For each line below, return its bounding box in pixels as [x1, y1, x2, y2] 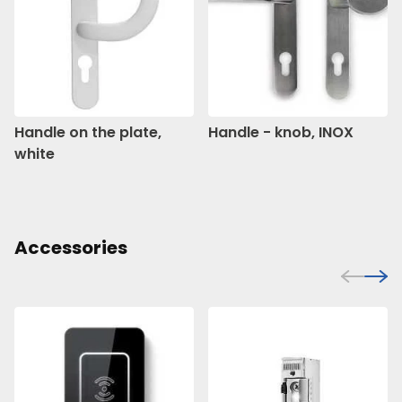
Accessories [14, 234, 127, 260]
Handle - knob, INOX [208, 121, 354, 143]
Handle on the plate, [14, 121, 162, 143]
